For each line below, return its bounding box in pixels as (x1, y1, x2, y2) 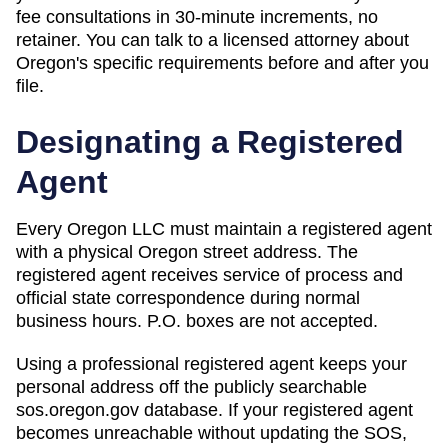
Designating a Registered (16, 123, 404, 160)
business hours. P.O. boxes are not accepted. (16, 310, 378, 331)
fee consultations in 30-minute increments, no (16, 6, 378, 27)
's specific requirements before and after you (76, 52, 429, 73)
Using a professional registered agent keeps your (16, 353, 407, 374)
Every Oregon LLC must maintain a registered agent (16, 218, 432, 239)
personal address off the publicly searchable (16, 376, 367, 397)
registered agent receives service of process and (16, 264, 403, 285)
